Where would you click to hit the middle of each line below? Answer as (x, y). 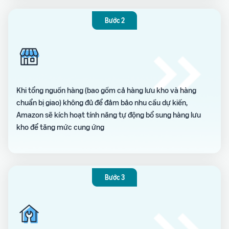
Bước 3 (114, 177)
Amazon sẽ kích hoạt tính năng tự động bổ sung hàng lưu (109, 115)
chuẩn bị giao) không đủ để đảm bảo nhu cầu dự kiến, (102, 102)
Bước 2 (114, 20)
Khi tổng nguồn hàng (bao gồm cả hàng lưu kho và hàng (106, 90)
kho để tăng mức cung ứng (60, 127)
